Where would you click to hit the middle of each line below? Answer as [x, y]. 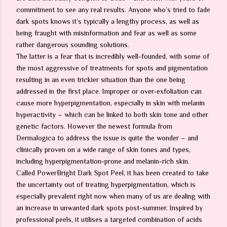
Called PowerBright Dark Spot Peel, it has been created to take [112, 173]
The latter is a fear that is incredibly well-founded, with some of [113, 56]
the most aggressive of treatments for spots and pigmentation [112, 68]
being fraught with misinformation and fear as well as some [106, 33]
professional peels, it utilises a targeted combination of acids [109, 219]
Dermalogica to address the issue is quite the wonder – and [107, 138]
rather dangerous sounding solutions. [73, 45]
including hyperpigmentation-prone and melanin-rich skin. [103, 161]
